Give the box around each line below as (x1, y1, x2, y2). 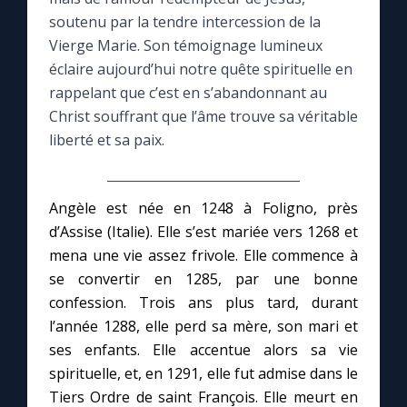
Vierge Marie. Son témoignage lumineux (49, 35, 323, 56)
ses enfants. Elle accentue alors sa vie (49, 340, 358, 361)
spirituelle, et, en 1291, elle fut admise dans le (49, 363, 358, 384)
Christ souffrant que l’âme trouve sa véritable (49, 106, 358, 127)
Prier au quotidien (23, 256, 158, 276)
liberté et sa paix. (49, 130, 164, 151)
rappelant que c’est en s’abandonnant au (49, 83, 327, 104)
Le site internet (32, 138, 134, 158)
